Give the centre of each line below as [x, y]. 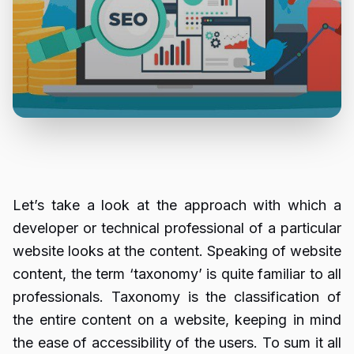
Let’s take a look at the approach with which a [177, 205]
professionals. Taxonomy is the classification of [177, 297]
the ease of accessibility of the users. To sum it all [177, 343]
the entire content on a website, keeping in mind [177, 320]
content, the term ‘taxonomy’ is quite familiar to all [177, 274]
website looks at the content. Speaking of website [177, 251]
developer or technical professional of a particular [177, 228]
